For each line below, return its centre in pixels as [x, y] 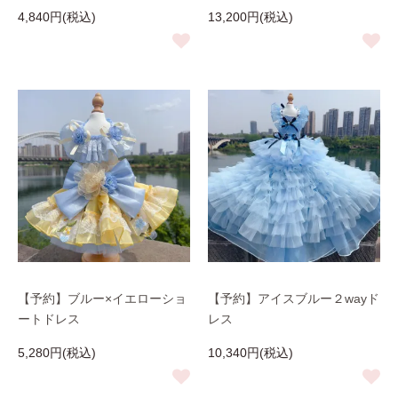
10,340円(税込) [251, 353]
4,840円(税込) [57, 17]
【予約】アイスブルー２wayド [294, 298]
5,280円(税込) [57, 353]
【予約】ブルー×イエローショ [102, 298]
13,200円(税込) [251, 17]
